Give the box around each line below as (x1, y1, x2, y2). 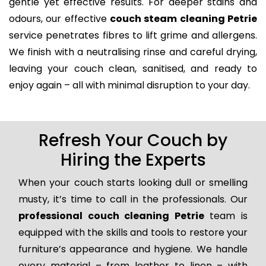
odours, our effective (9, 11, 110, 26)
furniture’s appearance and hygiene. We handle (18, 242, 248, 256)
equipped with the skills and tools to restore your (18, 225, 248, 239)
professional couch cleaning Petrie (18, 208, 204, 223)
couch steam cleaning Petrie (110, 11, 257, 26)
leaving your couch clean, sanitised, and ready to (9, 61, 257, 75)
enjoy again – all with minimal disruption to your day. (9, 78, 250, 92)
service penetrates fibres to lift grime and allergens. (9, 28, 257, 42)
